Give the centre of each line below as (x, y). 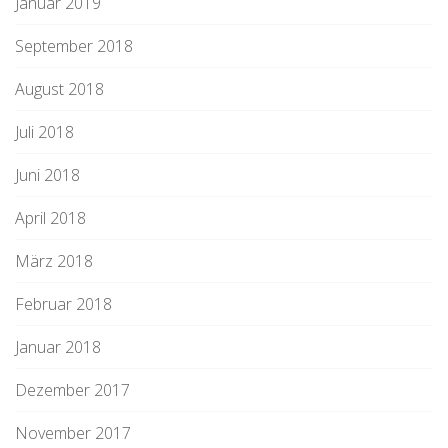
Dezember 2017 (72, 390)
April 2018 (50, 218)
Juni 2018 (47, 175)
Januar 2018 (58, 347)
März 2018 (54, 261)
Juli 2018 (44, 132)
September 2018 (74, 46)
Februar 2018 (63, 304)
